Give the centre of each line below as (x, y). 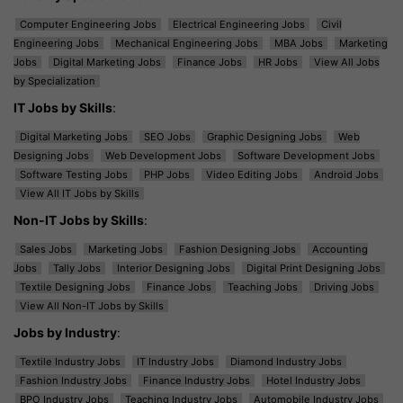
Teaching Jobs (263, 287)
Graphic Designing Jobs (264, 136)
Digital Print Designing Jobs (313, 268)
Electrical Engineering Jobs (239, 24)
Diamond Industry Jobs (286, 361)
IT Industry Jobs (175, 361)
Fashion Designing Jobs (237, 249)
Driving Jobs (344, 287)
